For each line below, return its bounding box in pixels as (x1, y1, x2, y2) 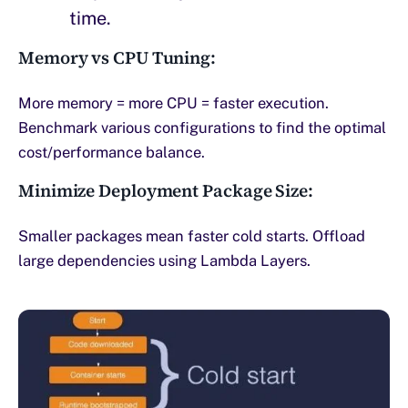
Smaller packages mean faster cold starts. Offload (18, 226, 365, 245)
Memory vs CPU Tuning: (18, 45, 217, 69)
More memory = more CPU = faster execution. (18, 93, 329, 112)
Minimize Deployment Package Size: (18, 178, 313, 202)
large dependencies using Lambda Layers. (18, 250, 311, 270)
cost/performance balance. (18, 142, 205, 161)
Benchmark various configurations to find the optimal (18, 117, 386, 137)
